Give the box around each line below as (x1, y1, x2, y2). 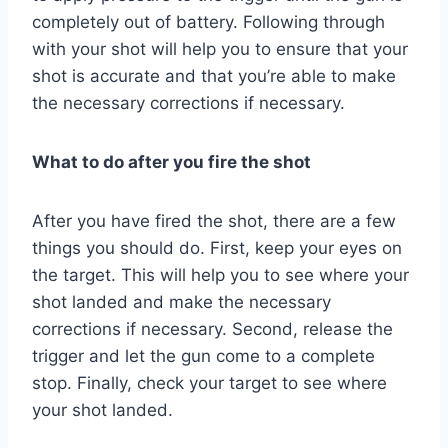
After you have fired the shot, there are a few (32, 210, 396, 231)
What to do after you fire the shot (32, 151, 311, 172)
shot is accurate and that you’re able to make (32, 65, 396, 86)
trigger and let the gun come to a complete (32, 345, 375, 366)
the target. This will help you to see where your (32, 264, 409, 285)
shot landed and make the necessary (32, 291, 331, 312)
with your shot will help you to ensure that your (32, 38, 408, 59)
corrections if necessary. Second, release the (32, 318, 393, 339)
